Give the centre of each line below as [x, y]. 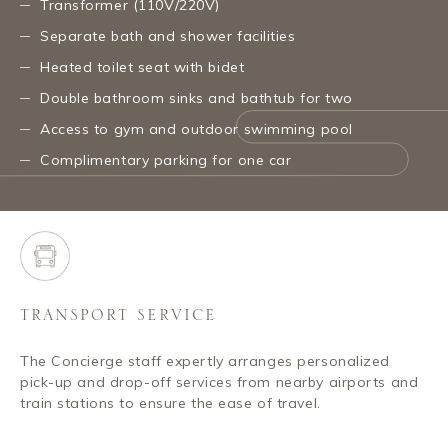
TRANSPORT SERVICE [118, 315]
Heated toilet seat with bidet [142, 66]
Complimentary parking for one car [166, 159]
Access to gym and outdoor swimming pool [196, 128]
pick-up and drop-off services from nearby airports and [219, 381]
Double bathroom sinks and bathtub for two [196, 97]
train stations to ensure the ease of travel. [170, 402]
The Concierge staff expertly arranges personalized [205, 360]
